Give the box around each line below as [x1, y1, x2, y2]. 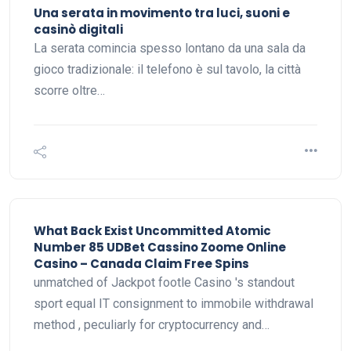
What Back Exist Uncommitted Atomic [34, 222, 271, 239]
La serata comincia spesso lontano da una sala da [34, 40, 306, 56]
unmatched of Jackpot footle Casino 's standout [34, 274, 295, 290]
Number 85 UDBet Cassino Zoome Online [34, 238, 286, 255]
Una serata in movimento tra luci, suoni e [34, 4, 290, 21]
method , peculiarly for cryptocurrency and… [34, 317, 270, 332]
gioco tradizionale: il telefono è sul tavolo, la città [34, 61, 301, 77]
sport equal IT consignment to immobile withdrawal [34, 295, 313, 311]
